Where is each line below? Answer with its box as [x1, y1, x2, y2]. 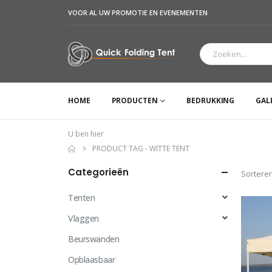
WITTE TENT [149, 143, 189, 154]
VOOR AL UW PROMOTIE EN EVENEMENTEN [68, 8, 208, 17]
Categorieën [68, 166, 129, 179]
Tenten [68, 192, 95, 204]
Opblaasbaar [68, 254, 115, 266]
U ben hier [68, 129, 104, 140]
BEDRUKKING [186, 95, 235, 106]
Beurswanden [68, 233, 120, 245]
